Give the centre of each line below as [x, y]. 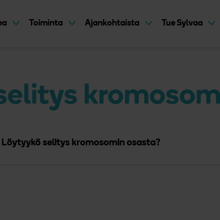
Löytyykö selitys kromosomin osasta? [81, 143]
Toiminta [46, 23]
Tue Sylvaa [183, 23]
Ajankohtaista [113, 23]
